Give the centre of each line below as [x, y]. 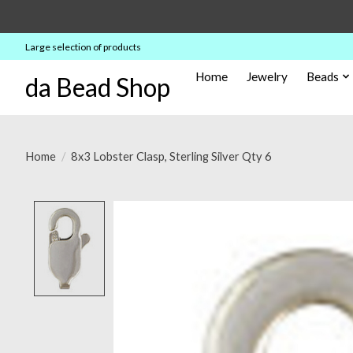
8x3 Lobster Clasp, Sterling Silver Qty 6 [171, 156]
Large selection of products [83, 46]
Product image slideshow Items [209, 210]
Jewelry [268, 76]
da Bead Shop [98, 87]
